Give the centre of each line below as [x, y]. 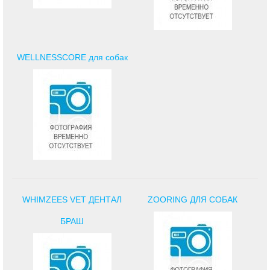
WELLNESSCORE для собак [72, 57]
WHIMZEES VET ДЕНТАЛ [72, 199]
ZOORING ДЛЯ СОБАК [193, 199]
